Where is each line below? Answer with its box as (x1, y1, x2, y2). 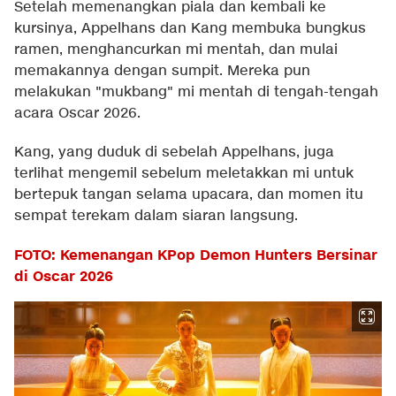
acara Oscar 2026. (14, 103, 141, 123)
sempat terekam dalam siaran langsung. (14, 206, 298, 225)
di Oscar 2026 (14, 266, 113, 286)
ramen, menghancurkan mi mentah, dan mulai (14, 40, 338, 59)
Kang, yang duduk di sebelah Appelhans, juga (14, 142, 334, 162)
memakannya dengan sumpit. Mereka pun (14, 61, 310, 80)
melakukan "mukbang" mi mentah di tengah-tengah (14, 82, 378, 102)
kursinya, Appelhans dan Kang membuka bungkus (14, 19, 366, 38)
